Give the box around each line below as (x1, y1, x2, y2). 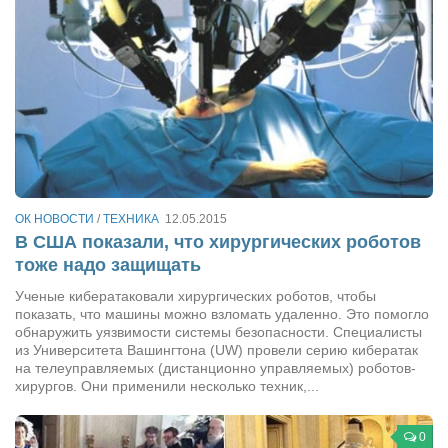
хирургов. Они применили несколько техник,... (15, 377, 319, 394)
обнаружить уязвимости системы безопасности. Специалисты (15, 323, 422, 340)
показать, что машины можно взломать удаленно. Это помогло (15, 305, 429, 322)
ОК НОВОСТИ (15, 212, 94, 226)
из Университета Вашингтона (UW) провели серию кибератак (15, 341, 418, 358)
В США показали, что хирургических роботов (15, 231, 421, 252)
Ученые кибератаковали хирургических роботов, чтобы (15, 287, 376, 304)
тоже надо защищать (15, 254, 201, 275)
